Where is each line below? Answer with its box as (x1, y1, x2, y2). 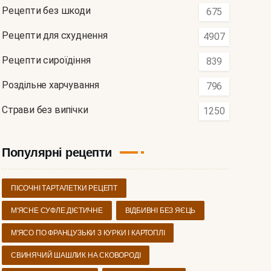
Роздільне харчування (2, 79, 99, 91)
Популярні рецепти (2, 146, 112, 160)
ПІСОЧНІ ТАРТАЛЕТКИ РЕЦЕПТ (11, 184, 117, 193)
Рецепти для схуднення (2, 30, 108, 42)
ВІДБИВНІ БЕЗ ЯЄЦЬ (125, 206, 196, 215)
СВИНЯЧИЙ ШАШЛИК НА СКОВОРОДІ (11, 251, 141, 260)
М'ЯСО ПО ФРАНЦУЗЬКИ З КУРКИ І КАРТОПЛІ (11, 229, 165, 238)
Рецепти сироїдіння (2, 54, 91, 67)
